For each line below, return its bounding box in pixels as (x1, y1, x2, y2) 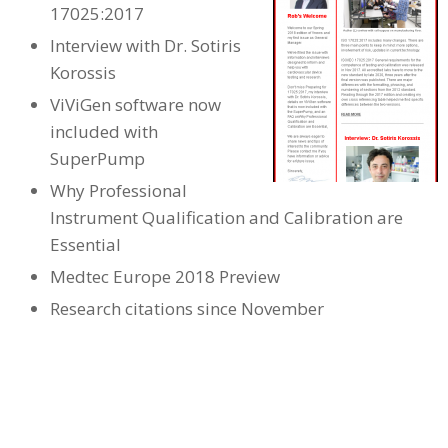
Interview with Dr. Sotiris (50, 34, 241, 57)
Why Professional (50, 179, 187, 202)
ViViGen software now (50, 93, 221, 116)
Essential (50, 233, 121, 256)
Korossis (50, 61, 116, 84)
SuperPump (50, 147, 145, 170)
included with (50, 120, 158, 143)
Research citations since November (50, 297, 324, 320)
